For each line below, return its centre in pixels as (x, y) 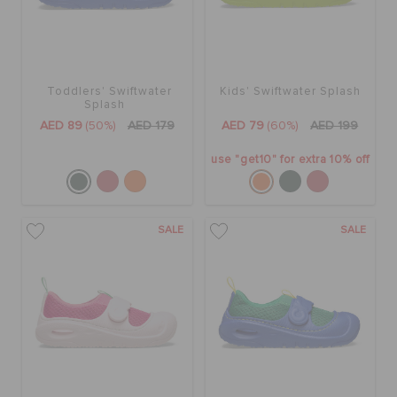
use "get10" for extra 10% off (290, 160)
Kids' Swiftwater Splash (290, 91)
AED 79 (243, 125)
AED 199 (335, 125)
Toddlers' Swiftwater (109, 91)
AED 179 (151, 125)
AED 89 (61, 125)
